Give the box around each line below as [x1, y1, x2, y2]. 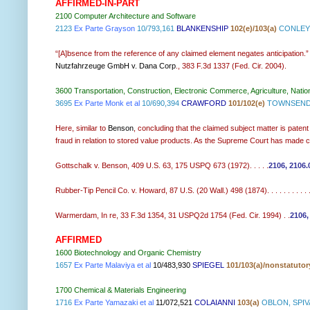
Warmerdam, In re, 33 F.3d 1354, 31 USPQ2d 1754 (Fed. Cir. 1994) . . [55, 211, 290, 220]
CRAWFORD [181, 99, 226, 108]
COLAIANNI [194, 298, 237, 307]
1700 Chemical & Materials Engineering [55, 286, 186, 295]
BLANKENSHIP [176, 24, 228, 33]
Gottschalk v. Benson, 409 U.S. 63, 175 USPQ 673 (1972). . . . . [55, 161, 268, 170]
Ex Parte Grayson [74, 24, 135, 33]
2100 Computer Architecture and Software [55, 12, 196, 21]
